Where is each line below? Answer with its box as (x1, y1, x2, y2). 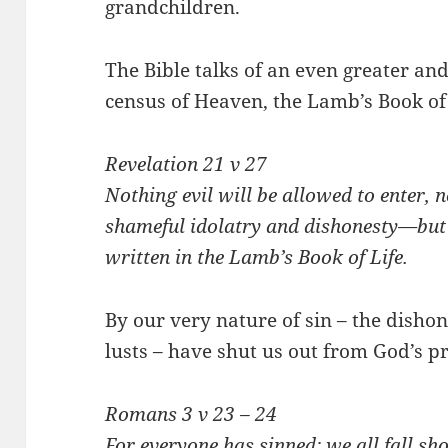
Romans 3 (105, 401, 194, 428)
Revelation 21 (105, 151, 226, 178)
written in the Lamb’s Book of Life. (105, 244, 409, 271)
